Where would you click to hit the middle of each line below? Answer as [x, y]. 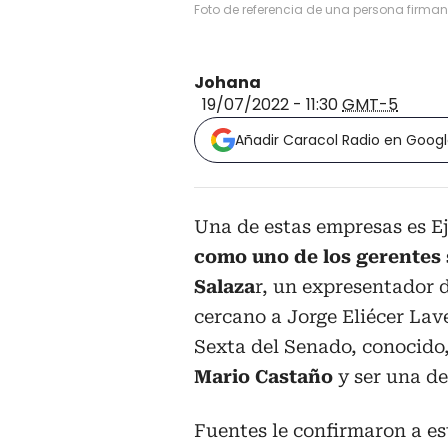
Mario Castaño [263, 377]
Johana [227, 83]
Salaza [224, 287]
